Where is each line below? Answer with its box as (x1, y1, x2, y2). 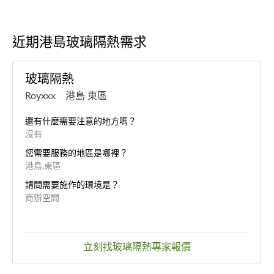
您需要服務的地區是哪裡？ (25, 149, 128, 158)
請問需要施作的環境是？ (25, 180, 119, 190)
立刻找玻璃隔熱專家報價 (83, 242, 191, 252)
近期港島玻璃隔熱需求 (12, 35, 147, 49)
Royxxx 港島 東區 (25, 91, 107, 101)
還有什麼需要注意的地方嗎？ (25, 117, 136, 126)
